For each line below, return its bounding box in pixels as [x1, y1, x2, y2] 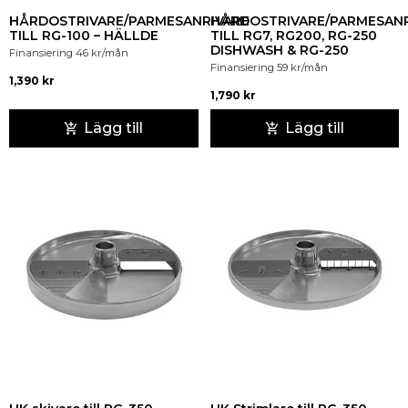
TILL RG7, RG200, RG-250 [209, 26, 377, 44]
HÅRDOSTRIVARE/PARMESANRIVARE [9, 12, 250, 29]
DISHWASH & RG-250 [209, 41, 349, 58]
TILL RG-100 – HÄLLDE [9, 26, 158, 44]
